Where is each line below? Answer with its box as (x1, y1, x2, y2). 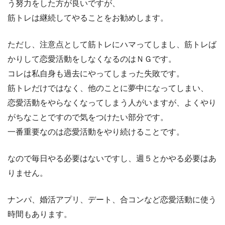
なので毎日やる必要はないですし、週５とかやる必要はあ (8, 154, 216, 163)
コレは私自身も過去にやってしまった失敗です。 (8, 69, 184, 78)
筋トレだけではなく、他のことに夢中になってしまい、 (8, 83, 208, 92)
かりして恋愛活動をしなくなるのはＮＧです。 (8, 54, 176, 63)
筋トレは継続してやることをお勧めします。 (8, 13, 168, 22)
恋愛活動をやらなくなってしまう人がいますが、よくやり (8, 98, 216, 107)
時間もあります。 (8, 209, 72, 218)
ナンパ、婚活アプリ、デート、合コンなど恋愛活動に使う (8, 195, 216, 204)
